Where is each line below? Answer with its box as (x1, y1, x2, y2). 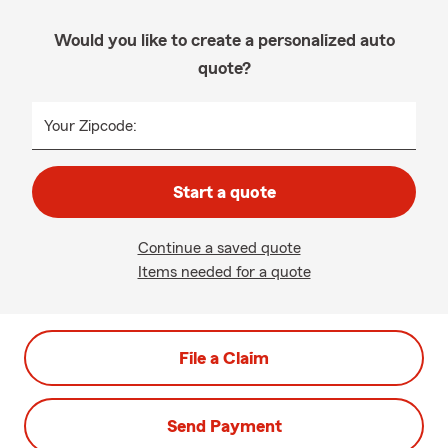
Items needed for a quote (137, 264, 311, 280)
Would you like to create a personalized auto (53, 31, 395, 49)
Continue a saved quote (137, 240, 301, 256)
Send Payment (166, 417, 282, 435)
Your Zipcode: (44, 118, 137, 134)
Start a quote (172, 183, 276, 201)
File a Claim (179, 349, 269, 367)
